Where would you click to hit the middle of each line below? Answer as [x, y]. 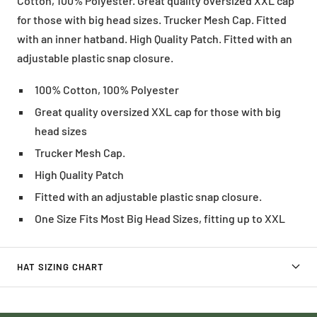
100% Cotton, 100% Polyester [107, 89]
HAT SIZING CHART [60, 266]
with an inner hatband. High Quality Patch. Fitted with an [155, 38]
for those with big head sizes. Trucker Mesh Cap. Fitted [152, 19]
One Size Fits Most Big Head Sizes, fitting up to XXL [160, 218]
